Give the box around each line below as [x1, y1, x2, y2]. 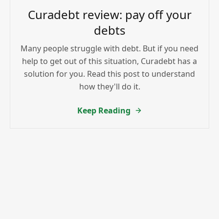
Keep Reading [77, 105, 131, 116]
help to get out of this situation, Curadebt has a [22, 55, 197, 66]
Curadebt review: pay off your [27, 6, 192, 22]
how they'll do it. [79, 81, 140, 92]
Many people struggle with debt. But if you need [21, 43, 198, 54]
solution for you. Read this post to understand [24, 68, 195, 79]
